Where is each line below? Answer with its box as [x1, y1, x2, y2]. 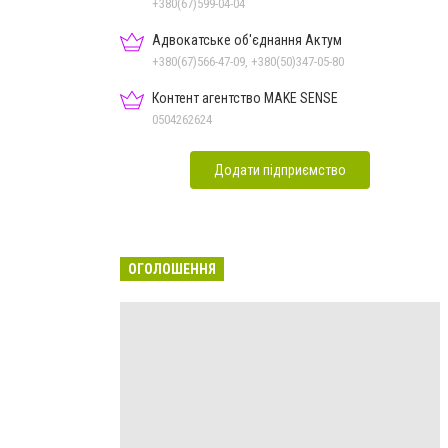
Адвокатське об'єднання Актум [152, 31, 342, 48]
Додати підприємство [214, 161, 346, 178]
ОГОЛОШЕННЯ [128, 260, 216, 277]
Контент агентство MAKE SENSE [152, 89, 338, 106]
